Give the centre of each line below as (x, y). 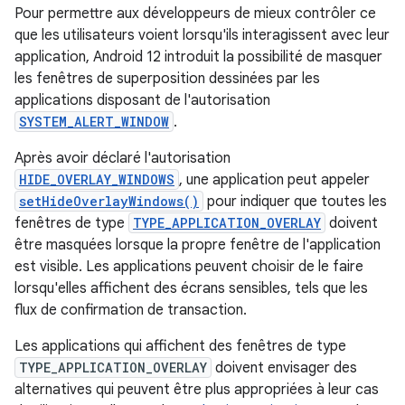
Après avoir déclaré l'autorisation (122, 158)
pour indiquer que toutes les (295, 201)
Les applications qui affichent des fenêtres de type (180, 346)
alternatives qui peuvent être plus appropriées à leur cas (197, 389)
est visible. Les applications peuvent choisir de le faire (189, 266)
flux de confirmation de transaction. (131, 310)
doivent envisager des (284, 367)
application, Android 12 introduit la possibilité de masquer (198, 57)
